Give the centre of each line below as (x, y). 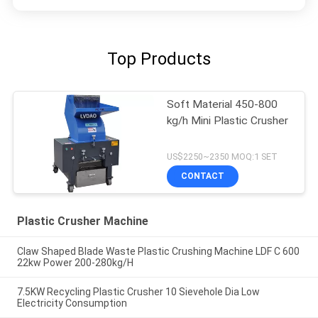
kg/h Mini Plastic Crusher (228, 120)
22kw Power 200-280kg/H (75, 263)
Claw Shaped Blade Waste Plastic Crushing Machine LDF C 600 (158, 252)
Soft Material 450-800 (223, 104)
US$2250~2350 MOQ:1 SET (223, 156)
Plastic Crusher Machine (82, 221)
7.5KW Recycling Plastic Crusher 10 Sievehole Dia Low (138, 292)
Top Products (159, 59)
